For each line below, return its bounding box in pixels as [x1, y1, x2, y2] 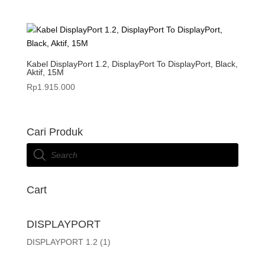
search [25, 150, 51, 160]
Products [25, 142, 59, 152]
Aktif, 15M [26, 67, 64, 77]
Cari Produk [26, 126, 83, 138]
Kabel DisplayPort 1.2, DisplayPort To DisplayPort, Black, [26, 59, 238, 69]
